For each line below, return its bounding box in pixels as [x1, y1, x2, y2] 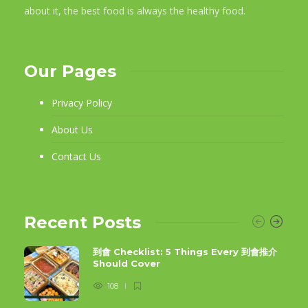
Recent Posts [24, 212, 141, 232]
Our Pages [24, 60, 116, 81]
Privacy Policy [52, 96, 112, 109]
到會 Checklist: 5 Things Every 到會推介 [93, 245, 277, 257]
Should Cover [93, 257, 163, 269]
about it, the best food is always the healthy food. [24, 3, 245, 17]
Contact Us [52, 149, 101, 163]
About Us [52, 122, 93, 136]
